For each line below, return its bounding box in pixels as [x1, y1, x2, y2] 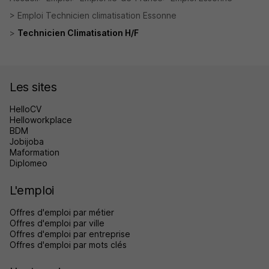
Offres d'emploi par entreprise [10, 229, 130, 240]
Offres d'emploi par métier [10, 207, 114, 218]
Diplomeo [10, 158, 47, 169]
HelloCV [10, 104, 41, 115]
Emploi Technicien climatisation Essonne [17, 10, 177, 21]
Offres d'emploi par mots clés [10, 240, 127, 250]
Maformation [10, 147, 59, 158]
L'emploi [10, 183, 54, 198]
